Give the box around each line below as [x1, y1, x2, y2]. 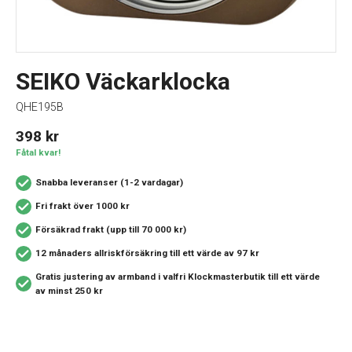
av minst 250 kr [35, 285, 103, 296]
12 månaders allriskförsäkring [35, 247, 170, 258]
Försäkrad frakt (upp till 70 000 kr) [35, 224, 186, 235]
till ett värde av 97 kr [170, 247, 259, 258]
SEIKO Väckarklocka [16, 68, 230, 95]
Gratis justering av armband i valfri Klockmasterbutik [35, 271, 268, 282]
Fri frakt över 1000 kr [35, 200, 130, 211]
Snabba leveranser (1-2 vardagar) [35, 177, 183, 188]
